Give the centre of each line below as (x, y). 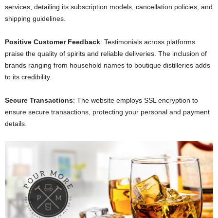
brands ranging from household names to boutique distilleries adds (108, 65)
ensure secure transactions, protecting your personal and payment (107, 112)
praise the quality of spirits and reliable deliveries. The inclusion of (106, 53)
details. (16, 123)
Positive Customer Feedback (53, 42)
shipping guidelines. (35, 18)
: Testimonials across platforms (148, 42)
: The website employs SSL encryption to (136, 100)
